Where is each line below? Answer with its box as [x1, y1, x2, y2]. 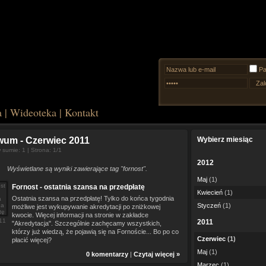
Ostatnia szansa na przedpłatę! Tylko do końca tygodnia [12, 195, 174, 202]
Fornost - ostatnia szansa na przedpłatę [12, 183, 145, 191]
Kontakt [65, 105, 99, 119]
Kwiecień [197, 189, 223, 196]
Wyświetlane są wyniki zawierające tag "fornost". [7, 165, 147, 172]
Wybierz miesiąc [197, 135, 253, 144]
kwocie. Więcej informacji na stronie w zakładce [12, 211, 148, 218]
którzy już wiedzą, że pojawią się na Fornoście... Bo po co [12, 228, 179, 235]
